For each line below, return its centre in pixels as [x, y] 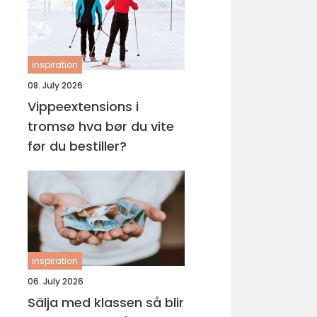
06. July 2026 [56, 281]
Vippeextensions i [83, 106]
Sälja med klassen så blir [87, 302]
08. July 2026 [55, 85]
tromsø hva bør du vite [53, 126]
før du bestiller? [77, 146]
